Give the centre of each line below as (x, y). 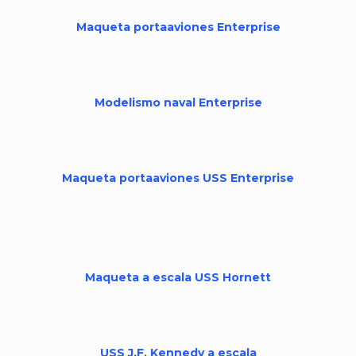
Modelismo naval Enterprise (178, 103)
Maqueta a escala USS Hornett (178, 277)
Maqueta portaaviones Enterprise (178, 27)
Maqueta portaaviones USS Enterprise (178, 178)
